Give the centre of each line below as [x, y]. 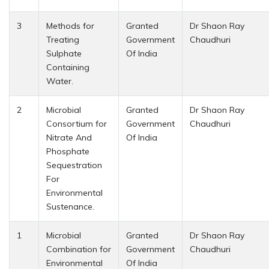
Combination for [79, 249]
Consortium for [77, 123]
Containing [68, 67]
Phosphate [68, 151]
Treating [63, 39]
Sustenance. [70, 206]
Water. [60, 81]
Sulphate [64, 53]
